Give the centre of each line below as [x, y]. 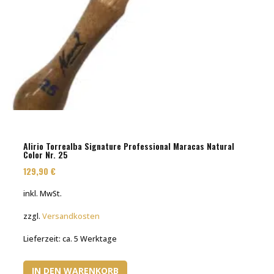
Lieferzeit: [43, 239]
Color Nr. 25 [46, 154]
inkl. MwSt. [43, 194]
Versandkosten [71, 217]
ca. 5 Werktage [90, 239]
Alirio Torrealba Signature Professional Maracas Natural [129, 146]
